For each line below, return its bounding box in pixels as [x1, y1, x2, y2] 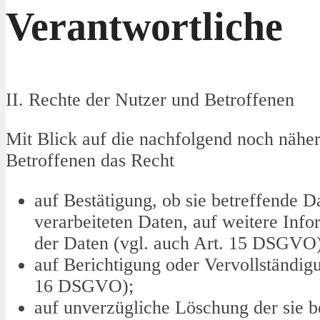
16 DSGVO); [34, 275, 134, 296]
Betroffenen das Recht [6, 150, 174, 171]
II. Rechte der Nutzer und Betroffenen [6, 89, 294, 110]
